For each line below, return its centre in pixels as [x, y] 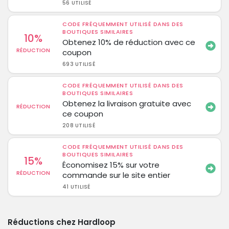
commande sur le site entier [117, 175]
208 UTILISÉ [79, 125]
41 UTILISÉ [76, 187]
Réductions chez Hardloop [62, 222]
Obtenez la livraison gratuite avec [127, 104]
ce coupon [83, 114]
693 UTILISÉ [79, 64]
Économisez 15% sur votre [111, 165]
